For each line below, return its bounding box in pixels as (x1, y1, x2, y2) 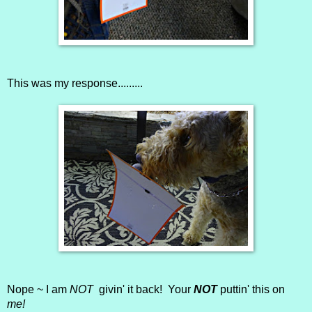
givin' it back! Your (93, 283, 194, 296)
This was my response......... (7, 77, 143, 90)
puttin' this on (217, 283, 285, 296)
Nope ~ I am (7, 283, 70, 296)
